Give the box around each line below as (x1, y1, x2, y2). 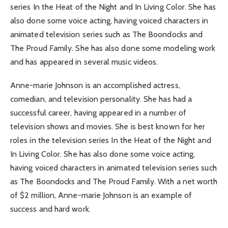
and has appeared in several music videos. (10, 57, 158, 67)
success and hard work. (10, 204, 91, 214)
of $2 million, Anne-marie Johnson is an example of (10, 190, 192, 201)
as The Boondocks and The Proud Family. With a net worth (10, 177, 218, 187)
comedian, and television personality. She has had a (10, 94, 192, 104)
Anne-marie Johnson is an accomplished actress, (10, 80, 180, 91)
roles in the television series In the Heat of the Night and (10, 135, 211, 146)
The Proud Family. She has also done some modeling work (10, 43, 216, 53)
